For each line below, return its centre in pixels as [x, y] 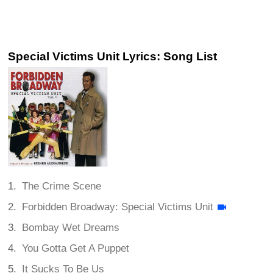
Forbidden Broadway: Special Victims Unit [118, 207]
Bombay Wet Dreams [71, 227]
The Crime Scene [62, 186]
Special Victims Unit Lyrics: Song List [112, 56]
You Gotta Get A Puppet [76, 248]
